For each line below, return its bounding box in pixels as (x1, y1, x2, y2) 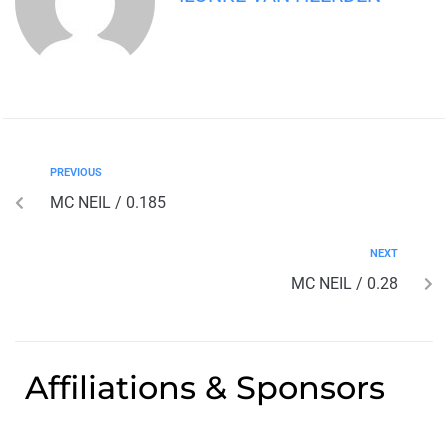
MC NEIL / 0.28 (291, 274, 398, 293)
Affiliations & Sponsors (25, 368, 385, 407)
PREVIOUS (50, 166, 102, 179)
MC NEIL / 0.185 (50, 193, 166, 212)
